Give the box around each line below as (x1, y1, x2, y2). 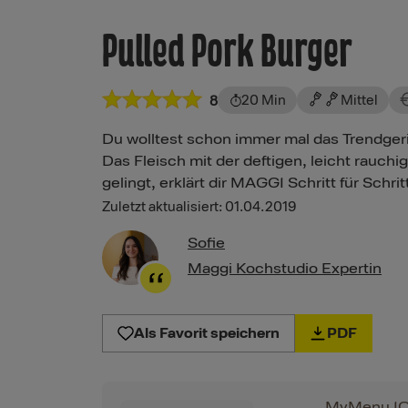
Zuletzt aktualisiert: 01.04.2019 (102, 199, 296, 216)
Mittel (341, 92, 378, 108)
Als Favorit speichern (134, 324, 280, 342)
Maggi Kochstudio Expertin (188, 260, 382, 279)
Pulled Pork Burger (102, 25, 352, 77)
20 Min (241, 92, 286, 108)
